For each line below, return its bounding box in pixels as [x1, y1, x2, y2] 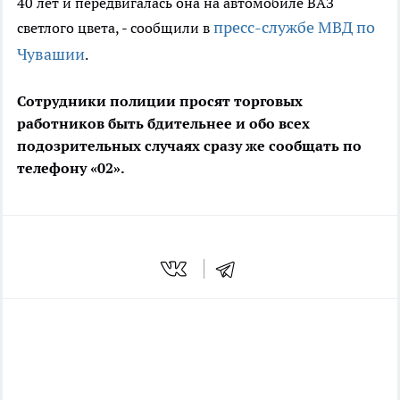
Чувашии [17, 44, 85, 65]
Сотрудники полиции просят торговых [17, 92, 303, 111]
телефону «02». [17, 159, 125, 178]
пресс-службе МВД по [213, 17, 375, 38]
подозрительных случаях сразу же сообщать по [17, 137, 362, 155]
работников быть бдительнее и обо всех [17, 114, 310, 133]
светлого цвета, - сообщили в [17, 19, 213, 37]
